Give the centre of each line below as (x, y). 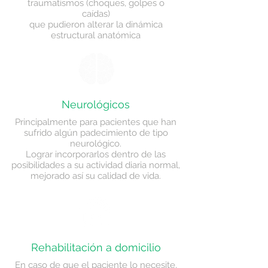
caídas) (96, 14)
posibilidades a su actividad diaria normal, (96, 165)
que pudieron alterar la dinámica (96, 25)
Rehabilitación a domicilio (96, 247)
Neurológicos (96, 104)
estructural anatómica (96, 35)
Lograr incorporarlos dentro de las (96, 154)
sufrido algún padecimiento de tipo (96, 133)
